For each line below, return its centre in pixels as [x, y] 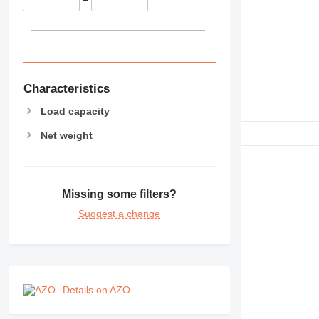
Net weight [66, 135]
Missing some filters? [120, 194]
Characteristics [66, 88]
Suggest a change [120, 214]
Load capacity [75, 111]
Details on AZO [96, 290]
